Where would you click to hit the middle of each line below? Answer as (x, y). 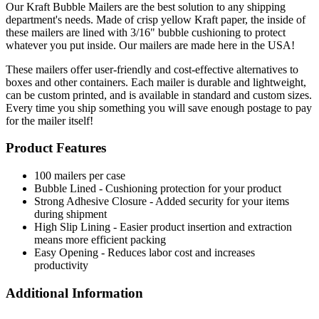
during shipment (70, 214)
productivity (63, 266)
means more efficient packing (100, 240)
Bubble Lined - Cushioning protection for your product (158, 189)
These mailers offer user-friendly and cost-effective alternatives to (152, 69)
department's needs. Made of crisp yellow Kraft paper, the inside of (156, 19)
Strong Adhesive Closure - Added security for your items (162, 202)
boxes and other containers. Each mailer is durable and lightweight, (156, 82)
